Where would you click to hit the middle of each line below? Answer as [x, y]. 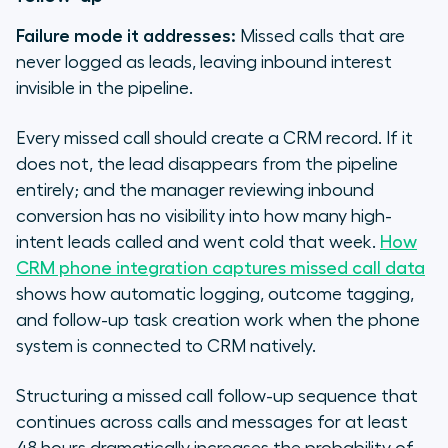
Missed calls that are [320, 36]
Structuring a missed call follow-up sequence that [217, 396]
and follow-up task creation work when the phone [218, 320]
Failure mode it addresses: [126, 36]
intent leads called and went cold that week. [196, 242]
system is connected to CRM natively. [166, 346]
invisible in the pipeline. [104, 88]
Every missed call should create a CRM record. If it [214, 138]
